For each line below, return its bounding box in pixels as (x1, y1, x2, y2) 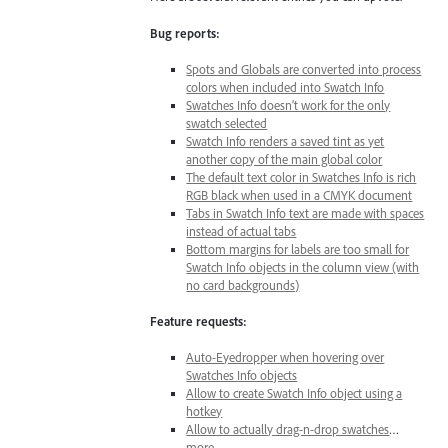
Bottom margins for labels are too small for (186, 240, 410, 257)
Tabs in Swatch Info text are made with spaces (186, 204, 425, 221)
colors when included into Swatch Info (186, 78, 385, 95)
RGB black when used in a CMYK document (186, 186, 413, 203)
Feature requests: (150, 313, 247, 329)
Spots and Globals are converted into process (186, 60, 422, 77)
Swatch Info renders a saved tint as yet (186, 132, 385, 149)
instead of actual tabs (186, 222, 297, 239)
